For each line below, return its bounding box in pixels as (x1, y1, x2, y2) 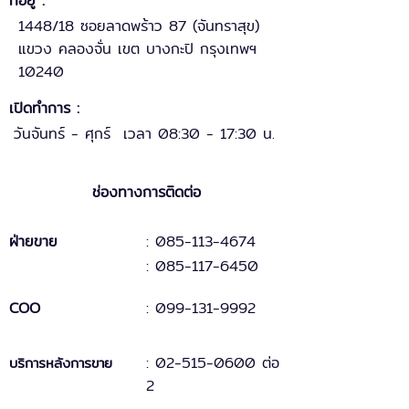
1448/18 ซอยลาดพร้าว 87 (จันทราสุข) (18, 15, 259, 37)
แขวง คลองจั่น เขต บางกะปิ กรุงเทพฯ (18, 37, 257, 60)
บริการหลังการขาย (9, 352, 112, 373)
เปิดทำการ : (9, 97, 92, 120)
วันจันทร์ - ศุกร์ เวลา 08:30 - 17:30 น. (14, 122, 275, 145)
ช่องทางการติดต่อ (91, 181, 201, 204)
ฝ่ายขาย (9, 230, 58, 253)
